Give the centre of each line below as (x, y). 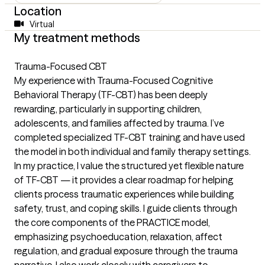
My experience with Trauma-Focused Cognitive (114, 80)
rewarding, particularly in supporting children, (108, 109)
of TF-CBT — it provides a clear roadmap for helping (124, 180)
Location (38, 11)
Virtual (42, 24)
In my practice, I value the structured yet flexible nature (129, 165)
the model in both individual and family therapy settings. (132, 151)
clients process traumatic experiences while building (124, 194)
